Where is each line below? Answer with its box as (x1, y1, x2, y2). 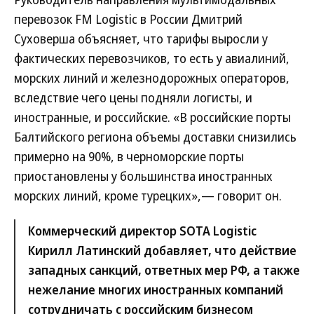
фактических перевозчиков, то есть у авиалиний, (14, 50, 289, 67)
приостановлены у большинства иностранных (14, 168, 273, 184)
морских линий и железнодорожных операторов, (14, 69, 289, 86)
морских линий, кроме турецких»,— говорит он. (14, 187, 282, 204)
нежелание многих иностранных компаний (28, 281, 283, 298)
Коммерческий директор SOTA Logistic (28, 222, 257, 239)
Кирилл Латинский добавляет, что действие (28, 242, 296, 259)
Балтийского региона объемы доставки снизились (14, 128, 296, 145)
